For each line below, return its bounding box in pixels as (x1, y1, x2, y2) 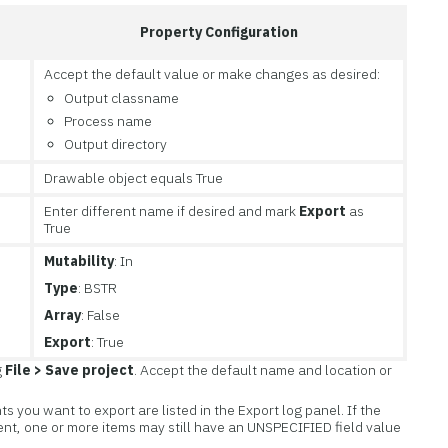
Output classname (64, 89, 180, 107)
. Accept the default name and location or (134, 361, 393, 379)
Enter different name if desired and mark (44, 202, 300, 220)
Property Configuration (139, 23, 298, 41)
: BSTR (78, 279, 118, 297)
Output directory (64, 135, 168, 153)
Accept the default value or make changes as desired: (44, 65, 381, 83)
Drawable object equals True (44, 169, 224, 187)
